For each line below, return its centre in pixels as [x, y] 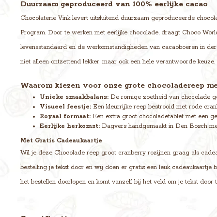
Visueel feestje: [65, 107]
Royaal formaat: [65, 117]
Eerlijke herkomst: [70, 126]
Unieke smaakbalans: [74, 97]
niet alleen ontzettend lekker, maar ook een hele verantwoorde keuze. [118, 62]
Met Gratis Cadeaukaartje [61, 141]
